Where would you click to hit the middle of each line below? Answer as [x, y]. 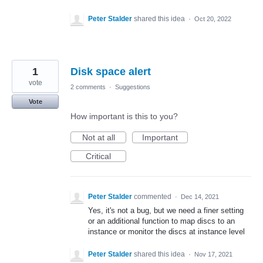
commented [154, 197]
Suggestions [133, 87]
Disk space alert [111, 72]
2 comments [88, 87]
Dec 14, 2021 [200, 197]
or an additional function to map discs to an [161, 221]
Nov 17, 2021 [213, 254]
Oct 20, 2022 [213, 19]
